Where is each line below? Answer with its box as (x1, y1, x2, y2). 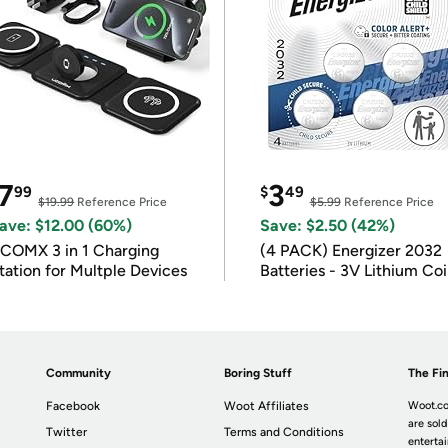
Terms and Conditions (224, 425, 345, 439)
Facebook (46, 399, 101, 413)
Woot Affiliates (224, 399, 310, 413)
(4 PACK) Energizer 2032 (259, 241, 442, 260)
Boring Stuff (224, 366, 293, 380)
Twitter (46, 425, 88, 439)
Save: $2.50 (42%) (259, 216, 395, 235)
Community (46, 366, 112, 380)
